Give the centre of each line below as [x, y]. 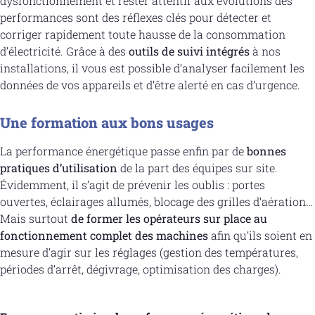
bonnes [266, 151]
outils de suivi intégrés [188, 51]
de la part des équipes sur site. [198, 168]
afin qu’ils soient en [260, 236]
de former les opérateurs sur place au [169, 219]
